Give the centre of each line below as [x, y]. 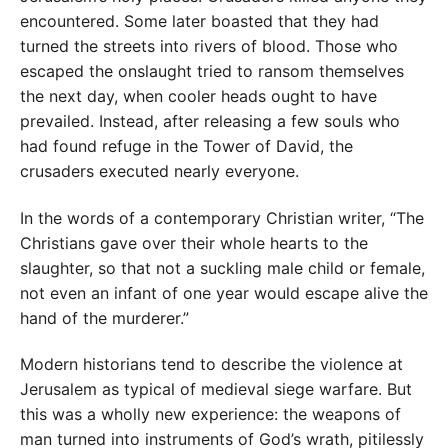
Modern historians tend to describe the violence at [211, 363]
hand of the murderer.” [104, 317]
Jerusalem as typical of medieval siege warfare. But [216, 388]
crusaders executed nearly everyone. [159, 171]
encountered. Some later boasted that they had [199, 21]
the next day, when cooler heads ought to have [198, 96]
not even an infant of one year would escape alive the [224, 292]
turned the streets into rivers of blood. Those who [209, 46]
